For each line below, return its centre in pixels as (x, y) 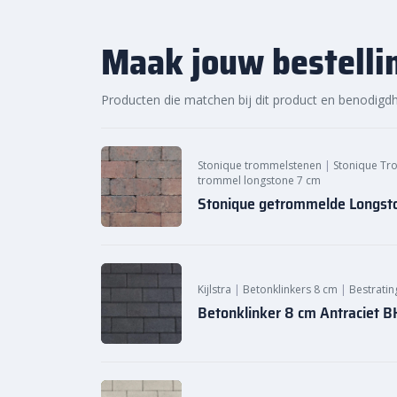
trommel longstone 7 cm (259, 180)
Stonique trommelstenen (260, 165)
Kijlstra (214, 290)
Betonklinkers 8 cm (290, 290)
